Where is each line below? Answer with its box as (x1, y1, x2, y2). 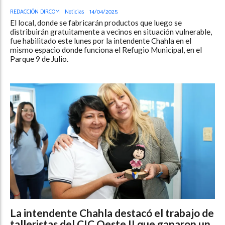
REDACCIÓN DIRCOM (10, 7, 60, 17)
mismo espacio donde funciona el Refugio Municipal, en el (10, 45, 202, 55)
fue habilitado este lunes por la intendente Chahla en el (10, 36, 191, 46)
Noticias (65, 7, 84, 17)
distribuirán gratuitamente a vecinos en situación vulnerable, (10, 27, 212, 37)
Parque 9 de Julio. (10, 54, 68, 64)
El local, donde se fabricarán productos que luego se (10, 18, 182, 28)
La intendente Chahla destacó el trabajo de (10, 206, 214, 219)
